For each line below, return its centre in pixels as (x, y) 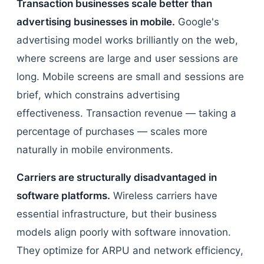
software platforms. (63, 196)
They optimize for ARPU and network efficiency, (130, 250)
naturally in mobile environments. (95, 150)
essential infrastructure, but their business (117, 214)
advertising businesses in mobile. (96, 22)
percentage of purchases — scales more (112, 131)
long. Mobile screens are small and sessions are (130, 77)
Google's (197, 22)
